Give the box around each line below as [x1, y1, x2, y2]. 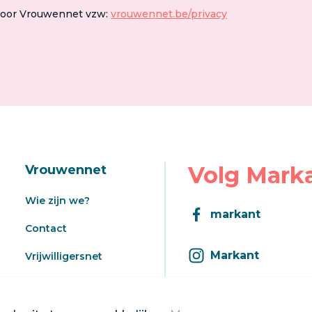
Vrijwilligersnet [25, 250, 102, 263]
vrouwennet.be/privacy [111, 8, 227, 20]
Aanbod [25, 278, 66, 290]
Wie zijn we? [25, 194, 90, 207]
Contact [25, 222, 67, 235]
